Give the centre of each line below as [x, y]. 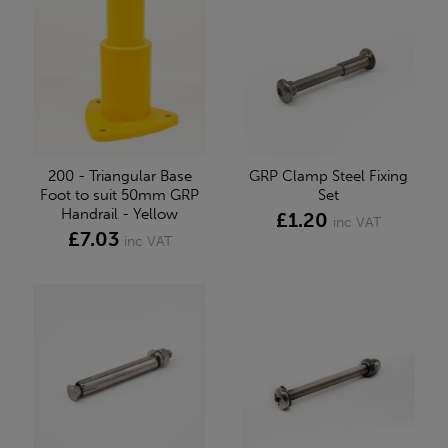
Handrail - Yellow [119, 213]
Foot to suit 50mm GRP [119, 194]
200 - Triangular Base [119, 175]
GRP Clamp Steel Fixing [328, 175]
